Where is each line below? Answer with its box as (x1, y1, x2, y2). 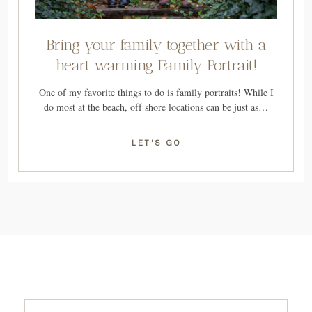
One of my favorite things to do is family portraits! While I (38, 86, 274, 100)
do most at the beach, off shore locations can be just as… (44, 100, 268, 114)
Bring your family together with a (45, 36, 267, 55)
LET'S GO (131, 139, 181, 148)
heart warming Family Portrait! (55, 56, 257, 75)
